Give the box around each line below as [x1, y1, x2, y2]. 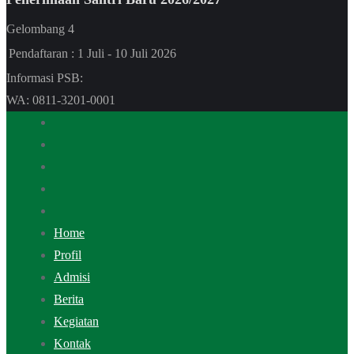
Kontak [54, 336, 91, 350]
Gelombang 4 [6, 21, 77, 36]
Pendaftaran [9, 46, 68, 60]
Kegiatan [54, 314, 99, 328]
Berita [54, 292, 84, 306]
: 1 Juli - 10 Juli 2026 [71, 46, 176, 60]
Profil [54, 247, 81, 262]
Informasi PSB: [6, 70, 83, 85]
